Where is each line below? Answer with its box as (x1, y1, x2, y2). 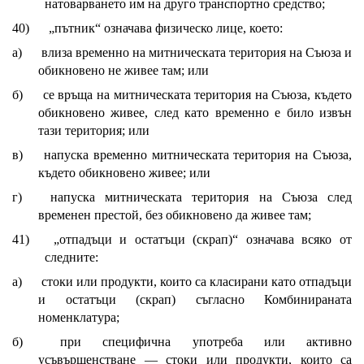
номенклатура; (38, 310, 119, 325)
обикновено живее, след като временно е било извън (38, 106, 352, 120)
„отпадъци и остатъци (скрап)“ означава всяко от (53, 232, 353, 247)
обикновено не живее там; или (38, 63, 209, 78)
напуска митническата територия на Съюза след (50, 190, 352, 205)
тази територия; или (38, 123, 149, 138)
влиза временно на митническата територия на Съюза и (41, 45, 352, 60)
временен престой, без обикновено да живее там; (38, 208, 311, 223)
